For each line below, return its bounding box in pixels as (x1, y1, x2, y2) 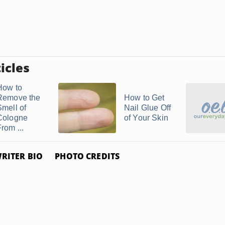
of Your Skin (124, 114, 168, 122)
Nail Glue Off (124, 103, 171, 112)
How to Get (124, 93, 165, 102)
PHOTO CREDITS (55, 151, 120, 162)
